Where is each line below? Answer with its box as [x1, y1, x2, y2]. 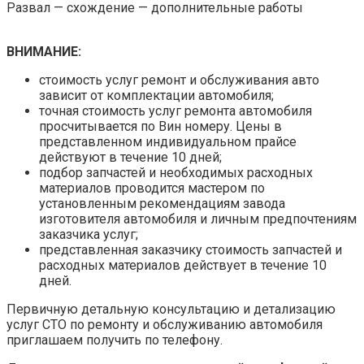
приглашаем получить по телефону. [6, 331, 223, 348]
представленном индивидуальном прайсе [39, 133, 297, 149]
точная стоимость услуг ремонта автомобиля [39, 102, 312, 119]
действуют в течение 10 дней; [39, 149, 222, 165]
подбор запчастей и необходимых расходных [39, 164, 313, 180]
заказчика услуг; [39, 226, 138, 242]
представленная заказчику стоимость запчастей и [39, 241, 342, 258]
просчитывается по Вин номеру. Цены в [39, 118, 282, 134]
